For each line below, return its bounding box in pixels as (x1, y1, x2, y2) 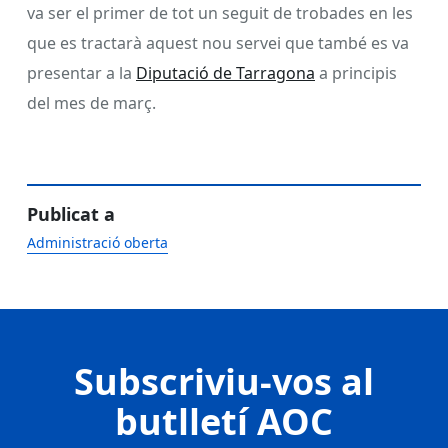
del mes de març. (27, 91, 156, 114)
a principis (315, 61, 397, 84)
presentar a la (27, 61, 136, 84)
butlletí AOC (115, 396, 333, 446)
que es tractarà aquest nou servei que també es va (27, 31, 409, 54)
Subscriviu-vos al (74, 356, 374, 406)
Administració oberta (27, 232, 168, 252)
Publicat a (27, 201, 115, 226)
